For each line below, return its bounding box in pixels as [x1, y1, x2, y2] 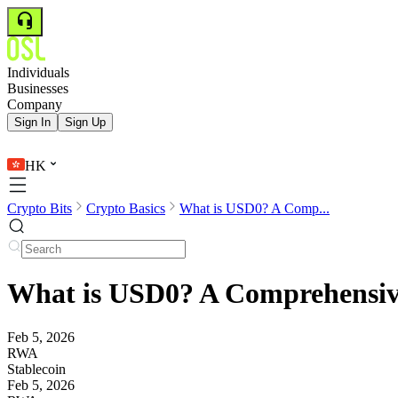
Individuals [7, 65, 69, 80]
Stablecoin [7, 361, 66, 377]
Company [7, 97, 62, 112]
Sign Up [65, 115, 106, 129]
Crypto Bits [7, 201, 72, 216]
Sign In [14, 115, 51, 129]
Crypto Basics [86, 201, 165, 216]
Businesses [7, 81, 68, 96]
